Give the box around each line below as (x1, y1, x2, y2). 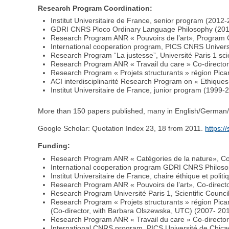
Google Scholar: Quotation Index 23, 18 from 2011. (38, 124, 205, 133)
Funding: (38, 142, 71, 150)
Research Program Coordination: (38, 4, 153, 13)
